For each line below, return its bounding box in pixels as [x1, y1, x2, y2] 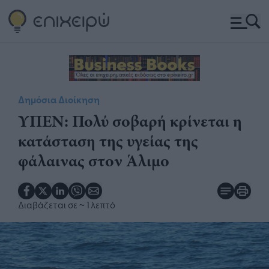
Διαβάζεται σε [18, 198, 79, 211]
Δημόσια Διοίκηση [18, 92, 100, 106]
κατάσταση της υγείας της [18, 128, 198, 153]
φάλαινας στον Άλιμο [18, 148, 169, 172]
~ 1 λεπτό [79, 198, 115, 211]
